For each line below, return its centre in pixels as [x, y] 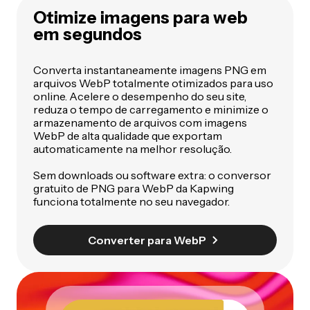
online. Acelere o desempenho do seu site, [140, 97]
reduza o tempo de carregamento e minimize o [151, 110]
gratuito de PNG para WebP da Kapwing [134, 189]
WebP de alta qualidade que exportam [128, 136]
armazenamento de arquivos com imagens [140, 123]
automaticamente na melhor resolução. [133, 149]
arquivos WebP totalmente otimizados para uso [153, 83]
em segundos [88, 35]
